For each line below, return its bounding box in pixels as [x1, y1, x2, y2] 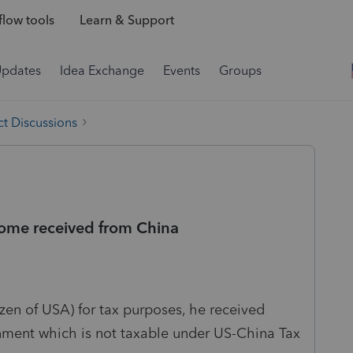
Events [163, 63, 200, 78]
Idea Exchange [60, 63, 144, 78]
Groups [219, 63, 262, 78]
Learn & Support [79, 13, 174, 28]
